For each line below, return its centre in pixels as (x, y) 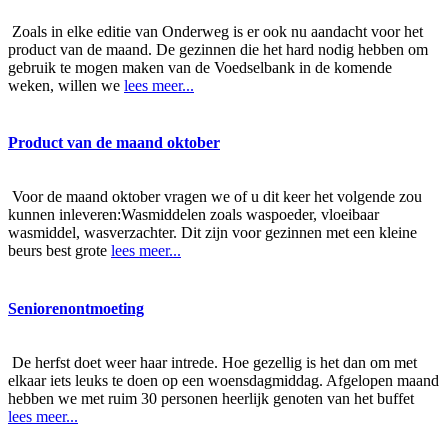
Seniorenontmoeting (76, 308)
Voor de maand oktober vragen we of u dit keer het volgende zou (215, 197)
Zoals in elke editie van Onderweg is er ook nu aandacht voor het (215, 32)
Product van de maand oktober (114, 143)
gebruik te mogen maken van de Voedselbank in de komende (200, 68)
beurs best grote (59, 251)
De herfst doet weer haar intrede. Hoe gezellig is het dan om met (212, 362)
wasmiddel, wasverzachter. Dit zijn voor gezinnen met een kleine (212, 233)
